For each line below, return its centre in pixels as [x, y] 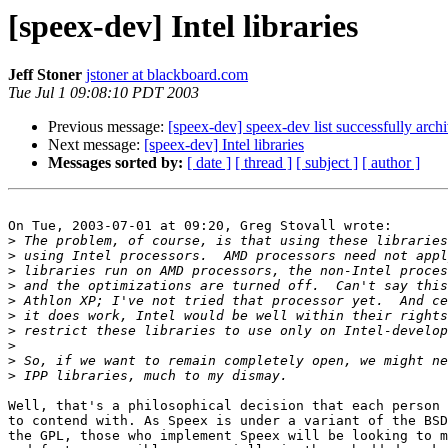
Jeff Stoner [45, 75]
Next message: [96, 145]
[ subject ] [327, 163]
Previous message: [108, 127]
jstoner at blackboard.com [167, 75]
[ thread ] [263, 163]
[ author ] [391, 163]
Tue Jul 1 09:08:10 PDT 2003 [103, 93]
